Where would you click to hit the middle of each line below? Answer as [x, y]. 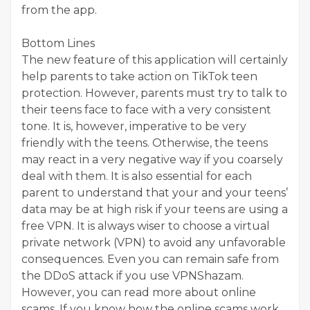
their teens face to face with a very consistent [146, 109]
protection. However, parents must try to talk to [154, 93]
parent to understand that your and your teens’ [155, 192]
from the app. [59, 10]
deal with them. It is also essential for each [137, 176]
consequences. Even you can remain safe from [150, 259]
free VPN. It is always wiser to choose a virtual [146, 226]
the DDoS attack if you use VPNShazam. [133, 275]
